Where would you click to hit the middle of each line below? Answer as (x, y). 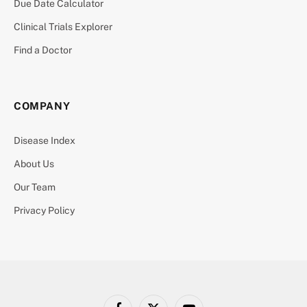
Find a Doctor (43, 50)
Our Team (35, 187)
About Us (34, 163)
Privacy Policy (44, 210)
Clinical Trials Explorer (63, 26)
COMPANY (42, 106)
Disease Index (45, 140)
